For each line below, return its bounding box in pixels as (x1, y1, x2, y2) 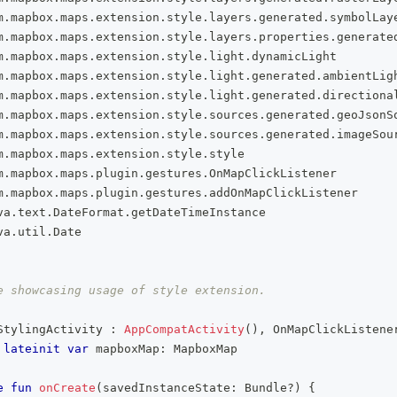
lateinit (4, 342, 60, 355)
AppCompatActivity (124, 323, 245, 336)
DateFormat (53, 206, 124, 219)
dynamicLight (252, 50, 337, 63)
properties (259, 30, 330, 43)
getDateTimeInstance (131, 206, 266, 219)
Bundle (237, 381, 287, 394)
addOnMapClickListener (209, 186, 358, 199)
